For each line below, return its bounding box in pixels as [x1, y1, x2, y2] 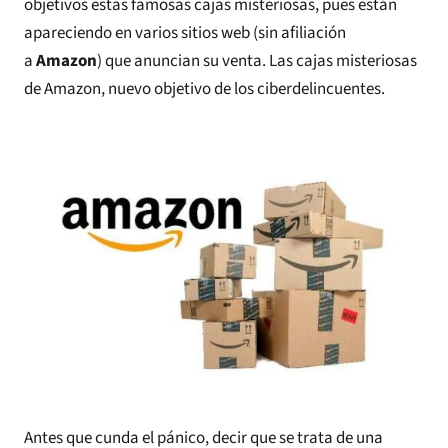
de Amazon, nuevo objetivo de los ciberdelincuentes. [24, 76, 385, 101]
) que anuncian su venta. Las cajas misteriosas [97, 48, 417, 73]
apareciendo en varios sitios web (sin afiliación [24, 20, 346, 45]
